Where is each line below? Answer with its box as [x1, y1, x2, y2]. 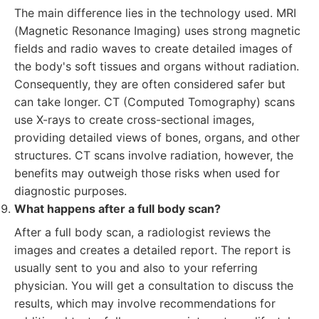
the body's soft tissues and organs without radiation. [14, 59, 299, 73]
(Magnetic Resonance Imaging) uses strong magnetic [14, 23, 300, 38]
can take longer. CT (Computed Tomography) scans [14, 95, 295, 109]
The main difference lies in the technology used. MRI [14, 6, 296, 20]
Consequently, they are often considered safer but [14, 77, 286, 91]
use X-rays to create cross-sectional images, [14, 113, 254, 127]
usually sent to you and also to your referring [14, 261, 258, 275]
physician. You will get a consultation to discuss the [14, 278, 293, 293]
